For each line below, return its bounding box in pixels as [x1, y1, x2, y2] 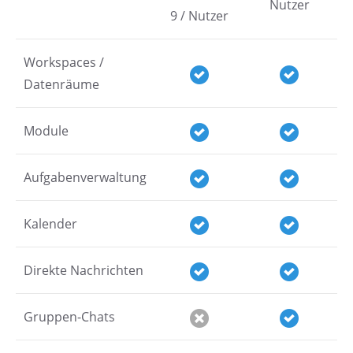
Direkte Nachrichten [24, 262, 143, 279]
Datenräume [24, 76, 99, 93]
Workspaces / [24, 54, 104, 71]
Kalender [24, 215, 77, 232]
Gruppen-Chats [24, 308, 115, 325]
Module [24, 122, 69, 139]
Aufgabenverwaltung [24, 169, 147, 186]
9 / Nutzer [170, 7, 229, 24]
